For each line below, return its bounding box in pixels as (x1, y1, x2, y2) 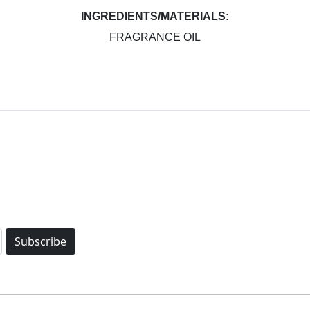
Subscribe (14, 234, 66, 250)
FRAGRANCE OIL (109, 30, 201, 43)
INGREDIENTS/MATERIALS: (81, 10, 229, 22)
